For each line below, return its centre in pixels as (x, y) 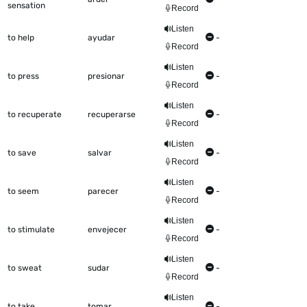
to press (23, 76)
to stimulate (31, 230)
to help (21, 38)
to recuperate (35, 115)
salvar (100, 153)
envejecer (107, 230)
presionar (106, 76)
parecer (103, 192)
